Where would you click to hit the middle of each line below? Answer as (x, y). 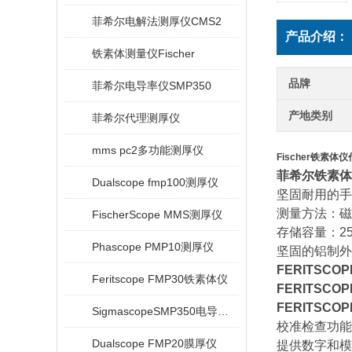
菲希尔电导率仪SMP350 (152, 86)
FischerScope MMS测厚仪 (157, 214)
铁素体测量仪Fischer (143, 53)
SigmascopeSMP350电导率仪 (223, 311)
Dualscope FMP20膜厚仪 (154, 343)
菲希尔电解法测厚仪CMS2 (157, 21)
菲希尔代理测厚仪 (136, 118)
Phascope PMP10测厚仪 (153, 247)
